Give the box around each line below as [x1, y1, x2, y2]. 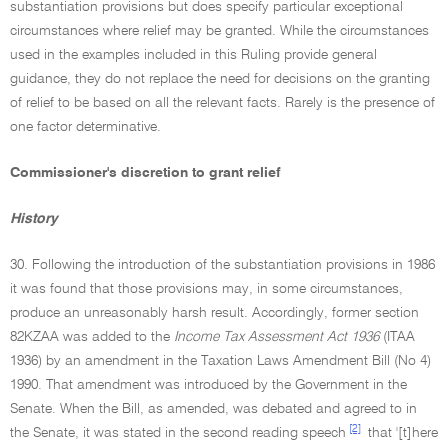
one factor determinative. [10, 120, 161, 134]
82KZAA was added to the [10, 330, 174, 344]
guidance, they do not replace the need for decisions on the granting [10, 72, 430, 86]
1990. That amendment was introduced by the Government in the [10, 378, 407, 392]
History [10, 212, 58, 226]
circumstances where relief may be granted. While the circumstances [10, 24, 429, 38]
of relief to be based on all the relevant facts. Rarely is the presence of [10, 96, 435, 110]
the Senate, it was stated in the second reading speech [10, 426, 346, 440]
